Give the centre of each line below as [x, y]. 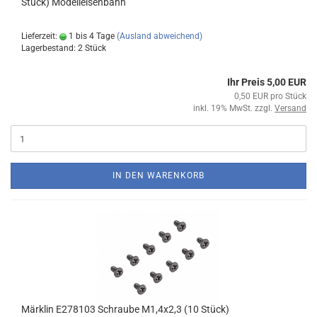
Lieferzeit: [40, 36]
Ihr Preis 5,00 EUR [267, 82]
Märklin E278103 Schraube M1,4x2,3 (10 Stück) [125, 309]
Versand [290, 108]
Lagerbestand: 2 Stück [64, 48]
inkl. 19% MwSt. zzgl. [234, 108]
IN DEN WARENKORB [158, 175]
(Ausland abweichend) [160, 36]
